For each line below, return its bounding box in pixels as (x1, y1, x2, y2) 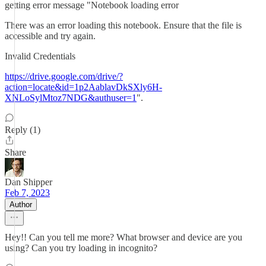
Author (9, 200, 32, 209)
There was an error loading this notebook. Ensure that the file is (5, 20, 242, 30)
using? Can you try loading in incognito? (5, 243, 157, 253)
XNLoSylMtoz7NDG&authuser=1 (5, 93, 137, 103)
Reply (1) (5, 125, 40, 135)
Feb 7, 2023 (5, 188, 50, 198)
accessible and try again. (5, 31, 96, 41)
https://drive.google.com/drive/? (5, 71, 123, 81)
